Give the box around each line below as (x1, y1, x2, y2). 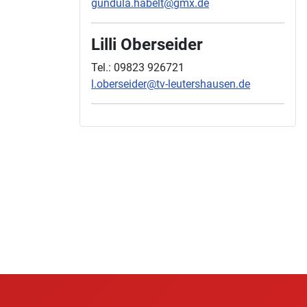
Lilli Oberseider (91, 34, 203, 55)
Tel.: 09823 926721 (91, 61, 184, 75)
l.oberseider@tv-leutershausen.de (91, 77, 250, 91)
